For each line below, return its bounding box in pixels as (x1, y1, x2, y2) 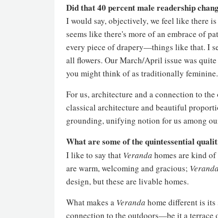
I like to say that (66, 149, 123, 161)
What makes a (66, 197, 116, 208)
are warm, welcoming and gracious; (66, 163, 190, 174)
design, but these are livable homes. (66, 176, 189, 187)
